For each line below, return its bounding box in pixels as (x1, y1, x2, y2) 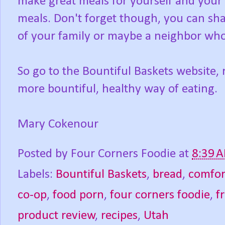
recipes (101, 209, 138, 222)
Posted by (18, 148, 71, 161)
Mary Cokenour (18, 118, 98, 131)
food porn (53, 189, 104, 202)
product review (18, 209, 95, 222)
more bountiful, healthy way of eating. (18, 83, 217, 96)
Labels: (18, 168, 56, 181)
